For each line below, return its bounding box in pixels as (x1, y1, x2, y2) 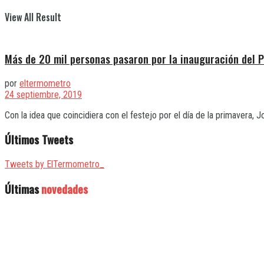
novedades (41, 180, 88, 197)
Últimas (5, 180, 39, 197)
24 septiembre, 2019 (5, 88, 82, 100)
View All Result (5, 10, 61, 24)
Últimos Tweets (5, 131, 73, 148)
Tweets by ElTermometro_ (5, 159, 104, 170)
